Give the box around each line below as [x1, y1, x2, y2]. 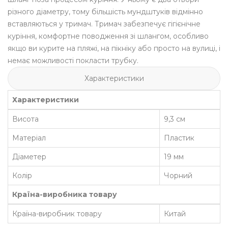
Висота [12, 115, 39, 124]
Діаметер [12, 152, 46, 162]
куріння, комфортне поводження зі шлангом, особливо [8, 32, 209, 41]
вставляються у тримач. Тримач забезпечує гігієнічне [8, 19, 201, 29]
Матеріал [12, 133, 46, 143]
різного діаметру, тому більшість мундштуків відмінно [8, 7, 203, 17]
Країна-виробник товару [12, 209, 102, 219]
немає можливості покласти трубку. [8, 56, 138, 66]
